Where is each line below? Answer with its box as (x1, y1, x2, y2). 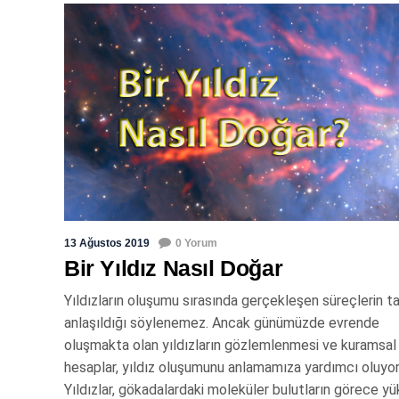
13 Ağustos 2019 (64, 236, 150, 249)
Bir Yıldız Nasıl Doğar (64, 255, 283, 281)
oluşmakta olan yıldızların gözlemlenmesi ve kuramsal (64, 336, 396, 354)
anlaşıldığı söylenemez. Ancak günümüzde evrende (64, 313, 379, 331)
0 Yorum (175, 236, 217, 249)
